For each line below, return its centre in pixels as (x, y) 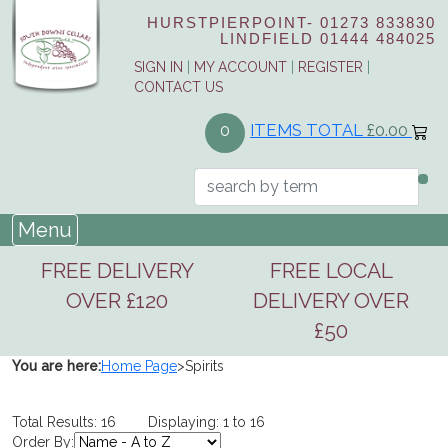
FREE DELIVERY (117, 270)
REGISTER (330, 67)
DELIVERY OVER (331, 300)
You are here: (56, 365)
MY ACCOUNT (240, 67)
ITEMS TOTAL (308, 130)
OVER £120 (117, 300)
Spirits (204, 365)
